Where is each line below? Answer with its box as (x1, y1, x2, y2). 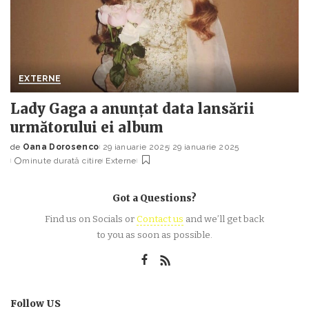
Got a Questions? (112, 192, 197, 205)
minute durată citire (22, 156, 103, 166)
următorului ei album (10, 119, 163, 137)
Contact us (137, 213, 183, 226)
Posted (10, 148, 44, 158)
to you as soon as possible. (97, 229, 212, 241)
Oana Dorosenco (22, 142, 99, 152)
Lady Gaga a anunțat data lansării (10, 100, 255, 118)
